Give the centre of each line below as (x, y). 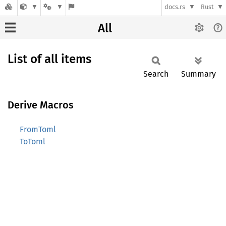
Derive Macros (41, 105)
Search (156, 74)
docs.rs (175, 7)
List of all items (49, 59)
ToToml (33, 142)
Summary (199, 74)
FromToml (38, 129)
